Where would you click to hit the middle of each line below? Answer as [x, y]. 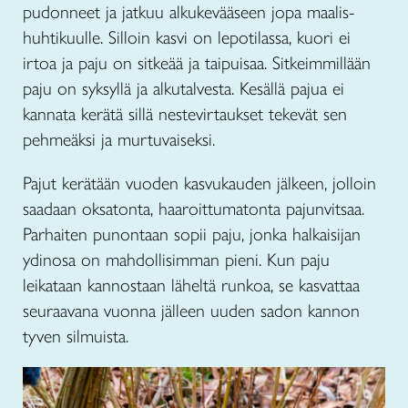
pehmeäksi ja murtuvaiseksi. [119, 139]
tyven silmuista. [76, 336]
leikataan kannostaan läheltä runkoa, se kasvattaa [191, 285]
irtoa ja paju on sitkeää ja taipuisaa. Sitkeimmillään [197, 63]
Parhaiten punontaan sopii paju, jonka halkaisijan [192, 234]
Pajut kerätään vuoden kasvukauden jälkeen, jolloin [199, 183]
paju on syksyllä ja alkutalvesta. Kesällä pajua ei [184, 88]
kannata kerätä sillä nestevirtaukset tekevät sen [185, 114]
